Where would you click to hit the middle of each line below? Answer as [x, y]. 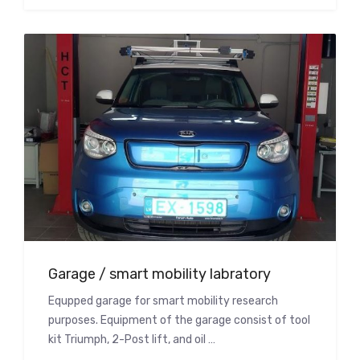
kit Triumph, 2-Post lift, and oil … [132, 340]
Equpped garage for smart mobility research [163, 301]
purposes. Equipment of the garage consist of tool [179, 321]
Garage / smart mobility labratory [160, 274]
